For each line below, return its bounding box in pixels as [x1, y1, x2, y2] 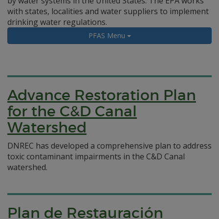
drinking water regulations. [7, 17, 107, 27]
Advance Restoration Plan [7, 86, 196, 104]
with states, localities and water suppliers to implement [7, 6, 209, 17]
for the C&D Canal [7, 102, 137, 120]
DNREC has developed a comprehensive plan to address [7, 140, 212, 151]
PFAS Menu [88, 31, 127, 40]
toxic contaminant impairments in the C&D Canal [7, 151, 185, 162]
